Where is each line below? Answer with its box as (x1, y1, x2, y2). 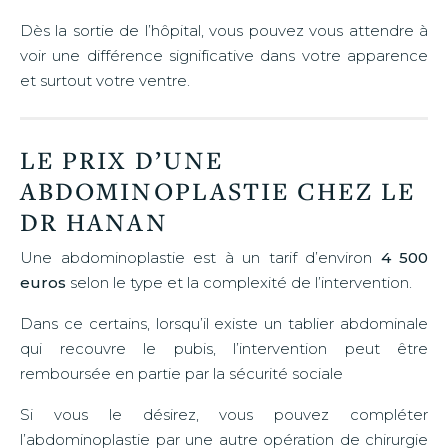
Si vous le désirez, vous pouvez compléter (20, 404, 428, 424)
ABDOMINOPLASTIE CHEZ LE (20, 173, 415, 207)
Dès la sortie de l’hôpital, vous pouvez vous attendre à (20, 20, 428, 40)
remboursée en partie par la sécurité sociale (20, 363, 343, 383)
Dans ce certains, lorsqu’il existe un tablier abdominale (20, 313, 428, 333)
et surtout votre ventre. (20, 70, 190, 90)
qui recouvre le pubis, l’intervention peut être (20, 338, 428, 358)
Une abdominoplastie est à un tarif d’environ (20, 247, 381, 267)
